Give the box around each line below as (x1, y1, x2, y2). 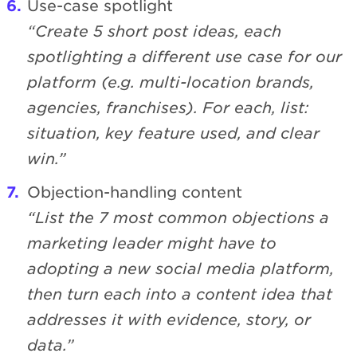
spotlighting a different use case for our (27, 48, 342, 67)
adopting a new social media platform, (27, 260, 334, 279)
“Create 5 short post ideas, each (27, 22, 281, 41)
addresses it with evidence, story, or (27, 311, 311, 330)
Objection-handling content (27, 183, 242, 202)
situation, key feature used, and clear (27, 124, 320, 143)
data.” (27, 336, 74, 355)
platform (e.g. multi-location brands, (27, 73, 314, 92)
